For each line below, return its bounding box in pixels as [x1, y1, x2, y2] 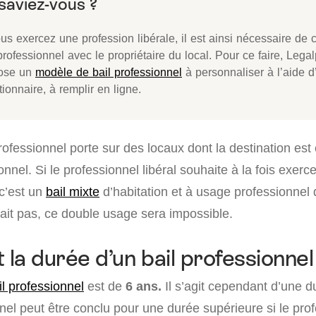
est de [84, 279, 126, 293]
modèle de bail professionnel [35, 65, 182, 79]
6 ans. [126, 279, 162, 293]
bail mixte [46, 184, 99, 199]
